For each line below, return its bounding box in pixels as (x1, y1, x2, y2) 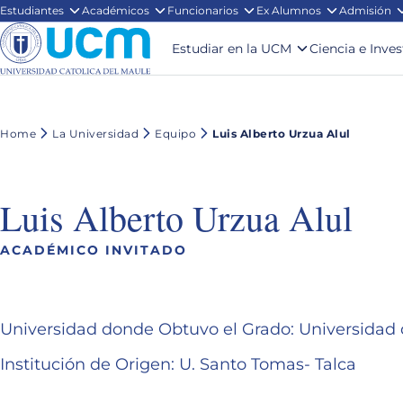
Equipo (155, 126, 196, 140)
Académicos (82, 4, 149, 17)
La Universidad (52, 126, 139, 140)
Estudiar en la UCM (172, 40, 291, 58)
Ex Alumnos (256, 4, 321, 17)
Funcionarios (167, 4, 238, 17)
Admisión (339, 4, 391, 17)
